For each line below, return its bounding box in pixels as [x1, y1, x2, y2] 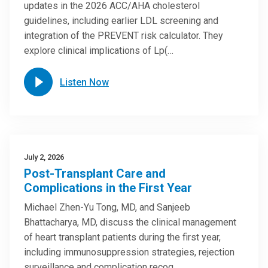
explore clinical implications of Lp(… [24, 45, 173, 56]
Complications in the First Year [24, 181, 192, 195]
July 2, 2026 [24, 153, 64, 162]
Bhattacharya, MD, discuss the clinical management [24, 217, 236, 228]
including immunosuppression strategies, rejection [24, 246, 234, 258]
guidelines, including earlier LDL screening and [24, 15, 218, 26]
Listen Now [60, 76, 109, 88]
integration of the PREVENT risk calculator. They [24, 30, 223, 41]
